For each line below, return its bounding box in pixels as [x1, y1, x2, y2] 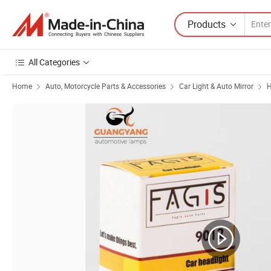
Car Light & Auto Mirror [179, 81, 253, 91]
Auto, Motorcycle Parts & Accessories [45, 81, 166, 91]
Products [188, 17, 226, 31]
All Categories [28, 56, 80, 68]
